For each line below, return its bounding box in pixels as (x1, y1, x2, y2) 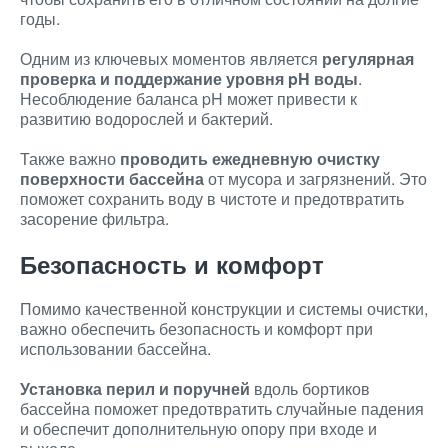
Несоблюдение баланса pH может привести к (20, 87, 357, 110)
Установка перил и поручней (20, 377, 250, 400)
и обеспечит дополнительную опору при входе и (20, 417, 377, 440)
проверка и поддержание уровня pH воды (20, 67, 358, 90)
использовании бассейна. (20, 337, 211, 360)
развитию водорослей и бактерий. (20, 107, 273, 130)
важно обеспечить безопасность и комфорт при (20, 317, 373, 340)
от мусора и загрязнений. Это (204, 167, 427, 190)
